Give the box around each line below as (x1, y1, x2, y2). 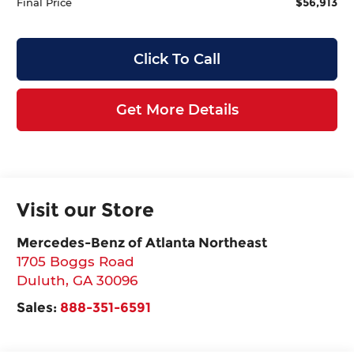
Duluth (17, 271, 66, 288)
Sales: (17, 298, 61, 315)
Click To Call (134, 50, 220, 68)
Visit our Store (17, 198, 155, 221)
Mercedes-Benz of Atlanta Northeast (17, 233, 268, 250)
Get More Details (115, 100, 239, 119)
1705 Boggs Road (17, 252, 135, 269)
